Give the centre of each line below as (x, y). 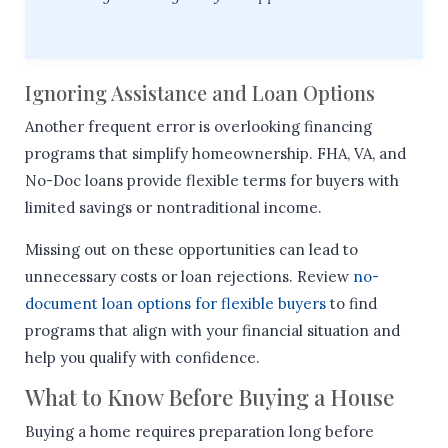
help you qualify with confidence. (142, 358)
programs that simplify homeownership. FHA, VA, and (215, 154)
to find (351, 304)
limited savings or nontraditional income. (173, 208)
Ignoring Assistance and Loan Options (200, 93)
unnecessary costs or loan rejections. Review (189, 277)
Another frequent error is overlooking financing (198, 127)
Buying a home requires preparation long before (199, 432)
